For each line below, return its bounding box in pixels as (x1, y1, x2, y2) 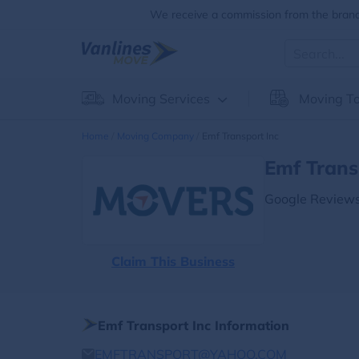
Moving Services (112, 91, 210, 107)
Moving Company (117, 130, 194, 142)
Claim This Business (111, 253, 235, 269)
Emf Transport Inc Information (98, 317, 289, 333)
